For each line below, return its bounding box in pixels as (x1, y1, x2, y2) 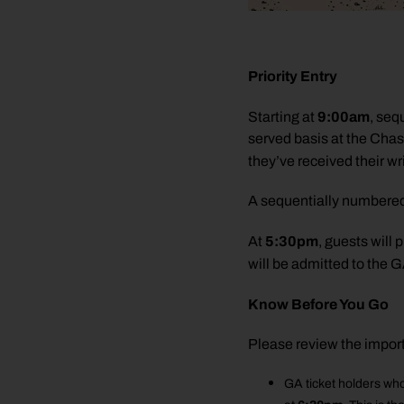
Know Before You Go (247, 292, 389, 315)
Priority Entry (247, 64, 337, 87)
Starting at (247, 106, 317, 127)
